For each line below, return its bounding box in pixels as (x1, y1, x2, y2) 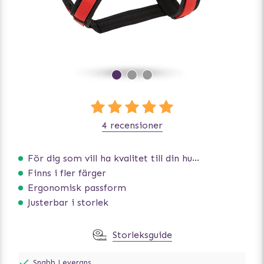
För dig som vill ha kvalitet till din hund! (28, 153, 192, 164)
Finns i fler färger (28, 167, 106, 179)
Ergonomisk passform (28, 182, 126, 194)
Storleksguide (112, 229, 172, 241)
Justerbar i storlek (28, 197, 108, 209)
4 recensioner (101, 120, 163, 131)
